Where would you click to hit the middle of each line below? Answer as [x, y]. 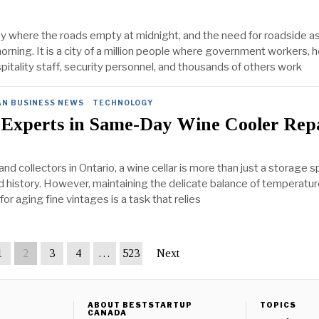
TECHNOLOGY [123, 103]
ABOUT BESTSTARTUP [140, 305]
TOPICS [278, 305]
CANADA [107, 313]
